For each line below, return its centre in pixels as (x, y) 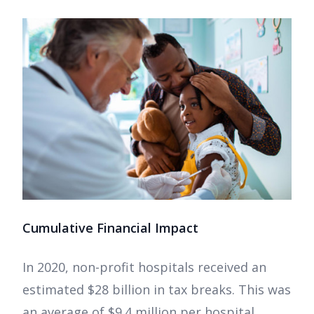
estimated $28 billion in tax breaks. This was (157, 289)
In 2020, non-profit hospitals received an (144, 267)
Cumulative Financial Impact (110, 227)
